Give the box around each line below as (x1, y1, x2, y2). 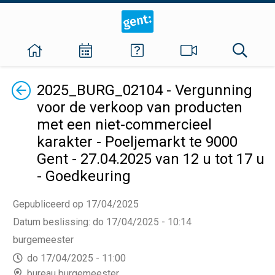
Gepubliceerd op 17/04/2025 (13, 198, 139, 210)
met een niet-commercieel (37, 116, 212, 133)
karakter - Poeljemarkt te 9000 (37, 133, 238, 150)
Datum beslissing (13, 216, 88, 228)
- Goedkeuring (37, 168, 131, 185)
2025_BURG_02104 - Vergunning (37, 82, 252, 99)
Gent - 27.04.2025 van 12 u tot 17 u (37, 150, 265, 168)
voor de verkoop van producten (37, 99, 242, 116)
